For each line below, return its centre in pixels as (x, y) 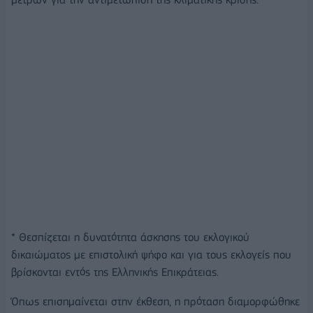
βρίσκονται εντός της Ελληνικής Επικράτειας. (115, 272)
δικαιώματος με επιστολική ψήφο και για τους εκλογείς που (151, 255)
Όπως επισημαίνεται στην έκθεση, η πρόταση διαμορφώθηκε (155, 301)
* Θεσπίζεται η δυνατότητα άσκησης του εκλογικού (130, 238)
